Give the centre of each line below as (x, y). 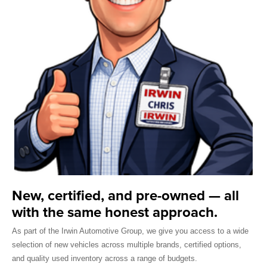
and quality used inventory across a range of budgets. (105, 258)
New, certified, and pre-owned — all (125, 195)
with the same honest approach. (115, 212)
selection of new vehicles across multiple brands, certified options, (127, 244)
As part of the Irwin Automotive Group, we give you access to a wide (130, 231)
